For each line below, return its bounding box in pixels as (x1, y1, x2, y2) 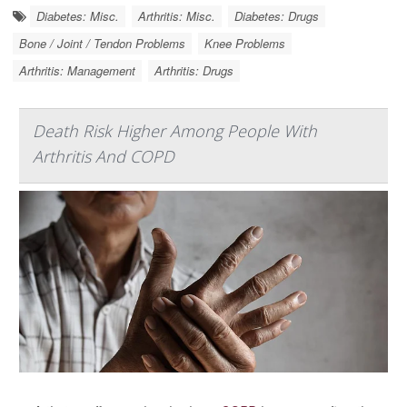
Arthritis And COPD (33, 144, 174, 167)
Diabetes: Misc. (36, 6, 119, 25)
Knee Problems (204, 34, 285, 52)
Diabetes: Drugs (234, 6, 319, 25)
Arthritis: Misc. (138, 6, 215, 25)
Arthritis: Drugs (154, 61, 233, 79)
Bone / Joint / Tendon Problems (19, 34, 185, 52)
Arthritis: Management (19, 61, 135, 79)
